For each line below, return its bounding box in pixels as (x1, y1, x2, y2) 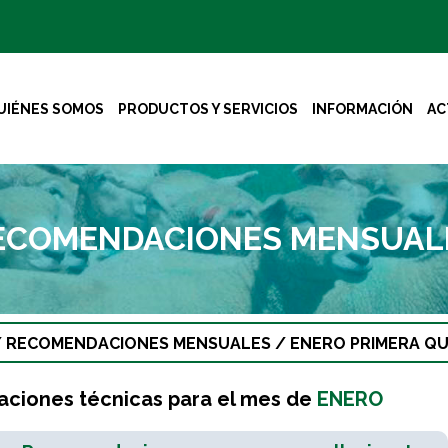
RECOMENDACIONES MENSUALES (6, 334, 271, 353)
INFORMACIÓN (311, 100, 413, 117)
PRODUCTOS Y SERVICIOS (117, 100, 298, 117)
